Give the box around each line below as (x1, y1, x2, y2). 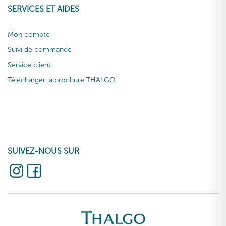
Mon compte (8, 30, 50, 39)
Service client (8, 60, 51, 69)
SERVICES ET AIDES (8, 4, 79, 14)
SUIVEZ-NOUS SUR (8, 146, 79, 156)
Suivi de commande (8, 45, 72, 54)
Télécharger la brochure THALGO (8, 75, 116, 84)
